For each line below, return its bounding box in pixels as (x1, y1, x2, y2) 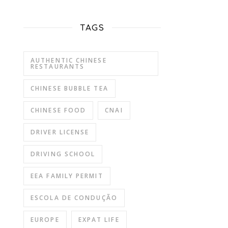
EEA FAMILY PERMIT (31, 172, 103, 180)
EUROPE (31, 215, 60, 224)
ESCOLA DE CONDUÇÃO (31, 193, 118, 202)
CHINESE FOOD (31, 106, 87, 115)
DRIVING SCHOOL (31, 150, 96, 158)
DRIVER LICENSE (31, 128, 90, 136)
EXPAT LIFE (78, 215, 120, 224)
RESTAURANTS (31, 62, 85, 71)
